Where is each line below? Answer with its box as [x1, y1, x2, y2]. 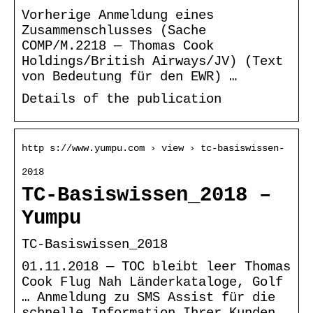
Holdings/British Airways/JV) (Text [22, 53, 283, 69]
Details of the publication [22, 91, 221, 107]
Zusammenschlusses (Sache [22, 22, 206, 38]
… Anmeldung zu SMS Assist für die [22, 289, 275, 305]
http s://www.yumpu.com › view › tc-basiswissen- [22, 142, 284, 154]
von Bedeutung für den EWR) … [22, 68, 237, 85]
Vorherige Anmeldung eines [22, 7, 214, 23]
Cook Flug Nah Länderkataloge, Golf [22, 274, 283, 290]
